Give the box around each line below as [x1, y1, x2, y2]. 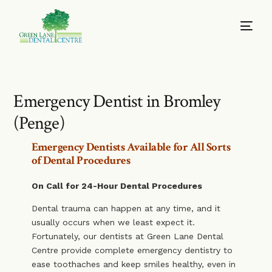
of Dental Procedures [31, 153, 131, 168]
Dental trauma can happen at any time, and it [31, 203, 220, 213]
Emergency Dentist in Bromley [13, 90, 220, 114]
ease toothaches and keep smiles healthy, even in [31, 259, 236, 269]
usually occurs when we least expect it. [31, 217, 195, 227]
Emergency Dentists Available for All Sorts [31, 140, 231, 155]
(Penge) [13, 112, 64, 135]
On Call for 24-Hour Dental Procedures [31, 181, 202, 191]
